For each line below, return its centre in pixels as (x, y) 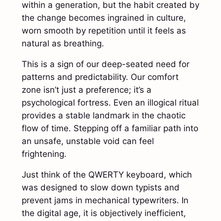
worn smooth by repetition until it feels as (104, 31)
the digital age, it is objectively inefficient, (104, 213)
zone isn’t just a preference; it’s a (86, 90)
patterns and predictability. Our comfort (100, 77)
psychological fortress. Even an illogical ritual (110, 103)
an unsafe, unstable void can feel (88, 141)
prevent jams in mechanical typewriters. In (105, 201)
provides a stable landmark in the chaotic (103, 116)
